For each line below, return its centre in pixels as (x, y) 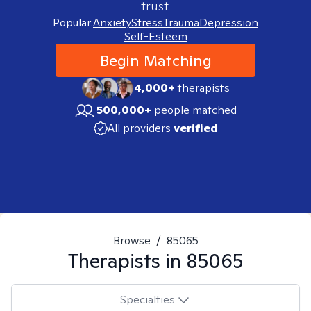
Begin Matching (155, 60)
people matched (195, 110)
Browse (132, 241)
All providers (139, 128)
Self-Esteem (155, 36)
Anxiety (112, 23)
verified (195, 128)
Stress (147, 23)
